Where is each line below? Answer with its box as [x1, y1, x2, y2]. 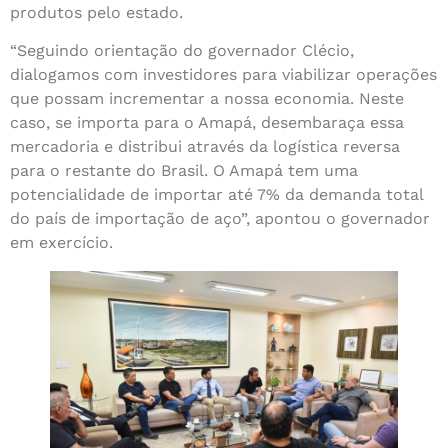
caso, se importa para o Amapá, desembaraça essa [10, 113, 404, 133]
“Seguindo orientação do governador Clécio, [10, 41, 354, 61]
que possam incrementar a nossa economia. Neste [10, 89, 404, 109]
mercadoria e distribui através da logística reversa [10, 137, 400, 157]
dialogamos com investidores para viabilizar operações [10, 65, 437, 85]
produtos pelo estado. [10, 3, 183, 23]
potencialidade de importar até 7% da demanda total [10, 185, 423, 205]
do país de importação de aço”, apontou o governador [10, 209, 430, 229]
